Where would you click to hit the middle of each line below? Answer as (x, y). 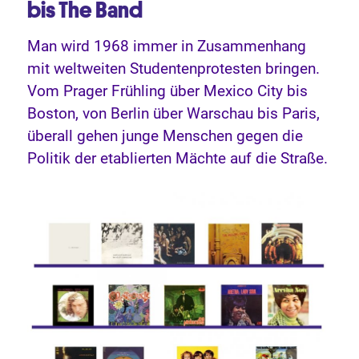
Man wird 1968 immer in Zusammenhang (167, 46)
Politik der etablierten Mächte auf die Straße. (178, 158)
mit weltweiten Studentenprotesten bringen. (174, 69)
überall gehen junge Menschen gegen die (165, 136)
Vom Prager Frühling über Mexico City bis (168, 91)
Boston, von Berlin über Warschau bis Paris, (174, 113)
